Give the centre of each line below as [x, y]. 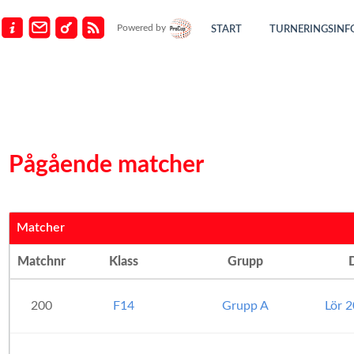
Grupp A [245, 306]
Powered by [143, 28]
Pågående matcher [106, 165]
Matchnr [41, 262]
